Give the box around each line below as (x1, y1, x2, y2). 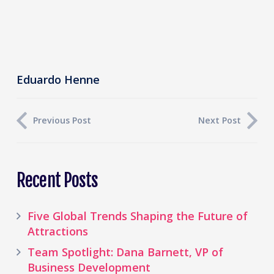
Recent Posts (17, 169, 98, 192)
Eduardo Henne (17, 72, 100, 87)
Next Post (198, 114, 241, 127)
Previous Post (33, 114, 91, 127)
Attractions (28, 224, 88, 239)
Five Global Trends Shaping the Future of (28, 209, 248, 224)
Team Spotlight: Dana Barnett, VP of (28, 245, 223, 260)
